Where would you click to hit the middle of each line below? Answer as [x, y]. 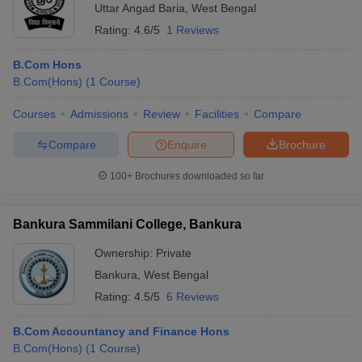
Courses [34, 114]
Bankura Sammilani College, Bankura [127, 224]
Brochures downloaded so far [198, 176]
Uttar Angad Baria [140, 8]
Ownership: [125, 253]
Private [174, 253]
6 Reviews [193, 297]
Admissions [99, 114]
